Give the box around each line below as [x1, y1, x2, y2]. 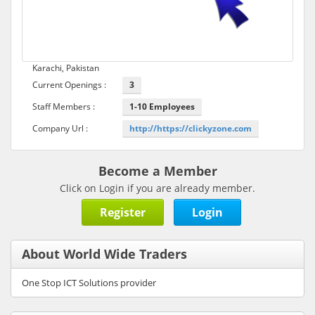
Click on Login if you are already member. [60, 181, 255, 195]
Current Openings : [32, 79, 106, 91]
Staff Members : [32, 101, 95, 112]
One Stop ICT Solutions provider [22, 276, 156, 289]
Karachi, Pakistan [32, 62, 99, 74]
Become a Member [98, 162, 217, 179]
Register [99, 205, 146, 220]
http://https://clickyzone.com [129, 122, 252, 134]
